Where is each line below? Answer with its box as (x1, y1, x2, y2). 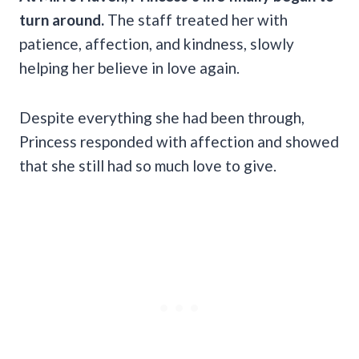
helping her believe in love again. (19, 58, 240, 77)
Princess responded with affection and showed (19, 131, 339, 151)
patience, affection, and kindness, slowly (19, 34, 294, 53)
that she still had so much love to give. (19, 155, 276, 175)
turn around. (19, 10, 104, 29)
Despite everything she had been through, (19, 107, 305, 127)
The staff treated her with (104, 10, 288, 29)
